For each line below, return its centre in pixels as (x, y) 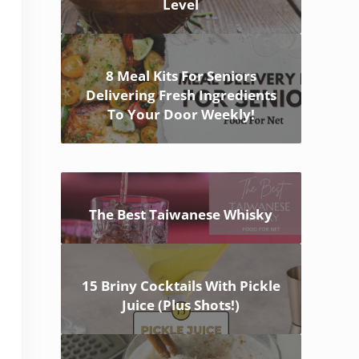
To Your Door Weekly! (181, 115)
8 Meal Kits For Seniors (181, 76)
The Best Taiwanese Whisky (181, 215)
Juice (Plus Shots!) (181, 305)
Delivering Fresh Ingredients (181, 95)
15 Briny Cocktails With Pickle (181, 286)
